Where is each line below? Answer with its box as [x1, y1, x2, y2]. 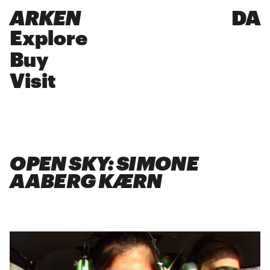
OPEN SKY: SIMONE [10, 154, 199, 175]
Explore [10, 28, 88, 49]
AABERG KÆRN [10, 172, 162, 192]
